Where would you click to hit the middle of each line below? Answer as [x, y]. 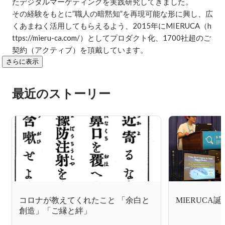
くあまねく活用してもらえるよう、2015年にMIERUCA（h [112, 26]
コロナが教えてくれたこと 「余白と [84, 200]
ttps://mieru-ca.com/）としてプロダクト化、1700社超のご [111, 38]
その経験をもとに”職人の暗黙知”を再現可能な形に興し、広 [113, 14]
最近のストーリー [61, 94]
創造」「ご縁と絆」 [55, 210]
